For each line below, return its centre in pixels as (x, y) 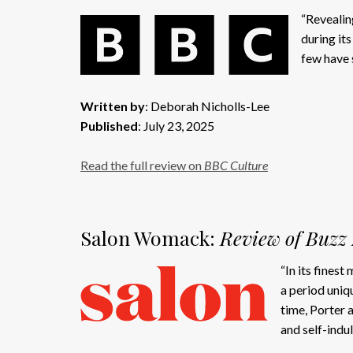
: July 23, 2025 (176, 126)
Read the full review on (142, 165)
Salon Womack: (150, 238)
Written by (113, 106)
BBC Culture (236, 165)
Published (109, 126)
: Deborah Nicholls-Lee (207, 106)
